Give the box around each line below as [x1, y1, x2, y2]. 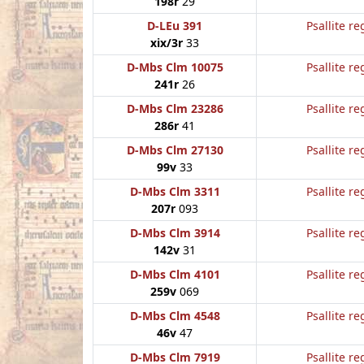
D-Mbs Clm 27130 [126, 141, 223, 158]
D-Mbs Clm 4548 [129, 307, 220, 323]
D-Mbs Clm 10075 [126, 58, 223, 75]
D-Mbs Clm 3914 [129, 224, 220, 240]
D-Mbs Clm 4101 [129, 266, 220, 282]
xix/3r [150, 34, 183, 50]
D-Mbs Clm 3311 [129, 183, 220, 199]
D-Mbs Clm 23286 [126, 100, 223, 116]
